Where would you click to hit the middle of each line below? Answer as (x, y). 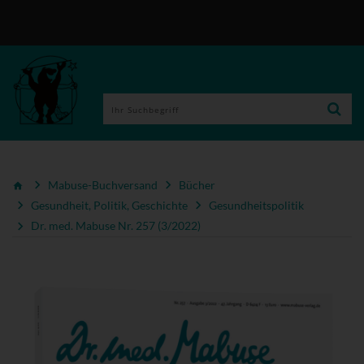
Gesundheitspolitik (256, 206)
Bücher (197, 184)
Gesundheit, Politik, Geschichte (109, 206)
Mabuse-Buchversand (103, 184)
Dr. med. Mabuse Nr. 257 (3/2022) (116, 226)
